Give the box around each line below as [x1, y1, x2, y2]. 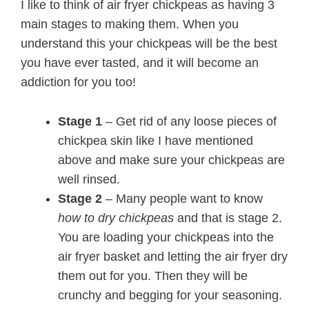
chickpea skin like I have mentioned [58, 134, 253, 148]
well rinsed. [58, 172, 120, 187]
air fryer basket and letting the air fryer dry [58, 250, 288, 264]
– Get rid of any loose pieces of [102, 114, 277, 129]
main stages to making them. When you [21, 17, 239, 32]
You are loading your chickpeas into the [58, 230, 274, 245]
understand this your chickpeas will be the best [21, 37, 277, 51]
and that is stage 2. [174, 211, 282, 226]
